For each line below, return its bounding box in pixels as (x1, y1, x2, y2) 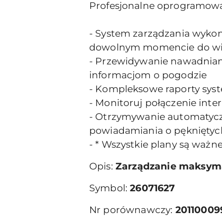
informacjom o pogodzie (89, 69, 207, 81)
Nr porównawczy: (89, 204, 175, 216)
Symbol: (89, 182, 130, 194)
